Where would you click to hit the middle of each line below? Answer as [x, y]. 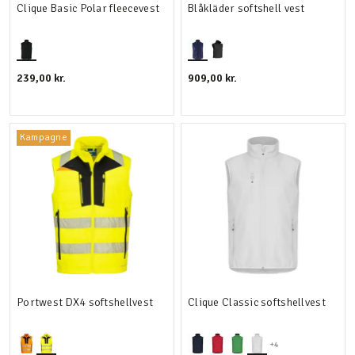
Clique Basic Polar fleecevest [88, 8]
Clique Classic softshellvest [257, 302]
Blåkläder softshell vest [246, 8]
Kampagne [44, 137]
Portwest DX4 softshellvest [85, 302]
